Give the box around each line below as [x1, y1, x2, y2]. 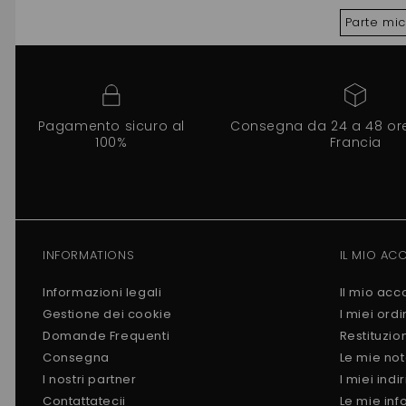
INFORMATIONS [43, 246, 135, 264]
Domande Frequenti [43, 326, 170, 344]
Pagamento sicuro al [37, 116, 186, 135]
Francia [329, 132, 382, 151]
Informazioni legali [43, 283, 162, 301]
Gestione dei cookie [43, 304, 172, 323]
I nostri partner [43, 370, 137, 388]
